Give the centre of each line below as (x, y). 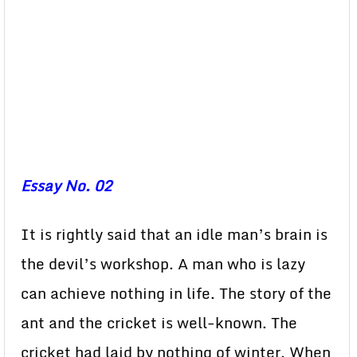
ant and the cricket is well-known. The (159, 323)
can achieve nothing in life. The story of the (176, 293)
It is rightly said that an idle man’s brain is (174, 234)
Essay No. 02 (66, 186)
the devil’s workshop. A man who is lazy (163, 264)
